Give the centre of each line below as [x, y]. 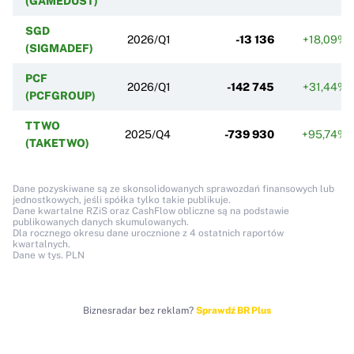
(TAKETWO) [57, 143]
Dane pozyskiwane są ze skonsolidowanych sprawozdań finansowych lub [173, 188]
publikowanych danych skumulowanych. [101, 222]
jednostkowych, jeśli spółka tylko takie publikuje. [122, 200]
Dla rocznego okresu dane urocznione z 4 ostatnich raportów [148, 233]
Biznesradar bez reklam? [139, 310]
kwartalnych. [41, 244]
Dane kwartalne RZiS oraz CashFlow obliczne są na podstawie [151, 211]
